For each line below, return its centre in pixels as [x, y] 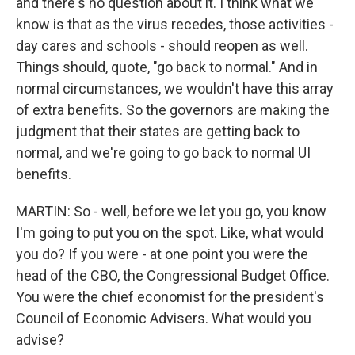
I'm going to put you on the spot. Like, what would [170, 233]
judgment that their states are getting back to [158, 131]
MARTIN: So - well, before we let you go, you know [171, 211]
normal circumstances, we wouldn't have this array [175, 88]
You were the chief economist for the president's [170, 297]
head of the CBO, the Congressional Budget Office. [173, 275]
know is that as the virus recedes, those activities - [175, 24]
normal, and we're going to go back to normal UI [163, 153]
